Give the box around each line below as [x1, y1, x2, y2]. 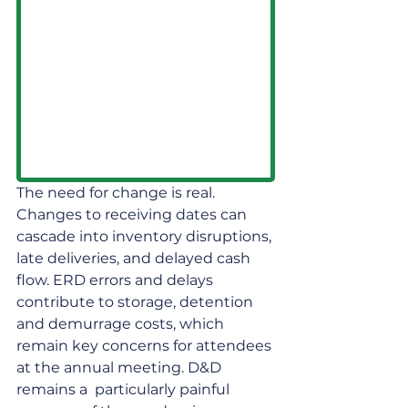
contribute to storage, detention [16, 292, 257, 311]
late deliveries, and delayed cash [16, 249, 254, 267]
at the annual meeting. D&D [16, 358, 225, 376]
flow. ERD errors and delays [16, 270, 217, 289]
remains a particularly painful [16, 380, 233, 398]
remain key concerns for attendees [16, 336, 275, 354]
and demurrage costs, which [16, 314, 228, 332]
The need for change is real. [16, 183, 219, 201]
